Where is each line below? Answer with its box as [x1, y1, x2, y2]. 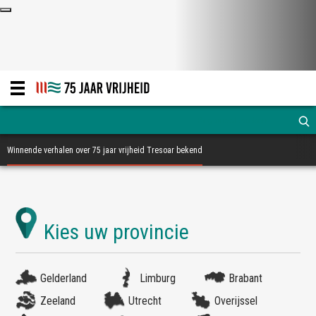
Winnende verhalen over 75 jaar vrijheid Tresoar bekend [7, 145, 202, 155]
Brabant [229, 272, 263, 285]
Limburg [140, 272, 176, 285]
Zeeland [40, 294, 76, 308]
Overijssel [214, 294, 258, 308]
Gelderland [40, 272, 87, 285]
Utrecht [128, 294, 162, 308]
